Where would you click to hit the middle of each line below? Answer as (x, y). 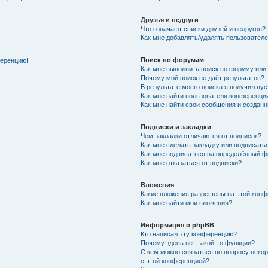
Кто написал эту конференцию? (189, 234)
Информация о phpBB (178, 225)
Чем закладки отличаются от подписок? (201, 135)
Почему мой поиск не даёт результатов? (203, 77)
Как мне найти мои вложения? (187, 202)
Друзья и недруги (170, 19)
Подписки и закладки (176, 127)
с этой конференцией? (175, 261)
